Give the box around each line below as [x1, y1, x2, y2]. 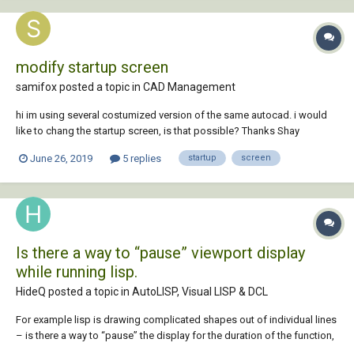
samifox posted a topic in [16, 81, 143, 94]
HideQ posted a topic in [16, 284, 132, 298]
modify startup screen [16, 58, 168, 77]
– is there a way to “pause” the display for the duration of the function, [16, 329, 334, 341]
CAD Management [143, 81, 235, 94]
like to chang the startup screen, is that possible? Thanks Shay [16, 125, 299, 137]
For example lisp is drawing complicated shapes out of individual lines [16, 313, 337, 326]
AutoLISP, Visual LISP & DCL [132, 284, 268, 298]
